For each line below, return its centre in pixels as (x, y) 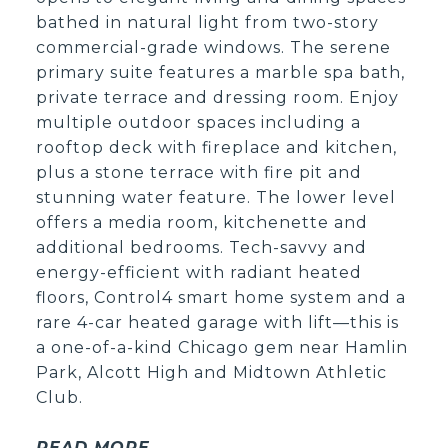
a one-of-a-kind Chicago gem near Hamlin (222, 348)
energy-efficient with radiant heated (199, 273)
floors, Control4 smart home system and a (221, 298)
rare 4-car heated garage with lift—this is (218, 323)
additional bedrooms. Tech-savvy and (202, 248)
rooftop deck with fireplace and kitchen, (217, 148)
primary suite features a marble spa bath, (221, 73)
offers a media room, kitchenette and (202, 223)
